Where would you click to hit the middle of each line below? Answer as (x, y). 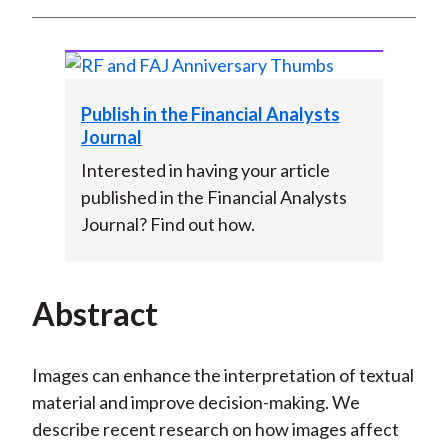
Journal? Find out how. (167, 223)
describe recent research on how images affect (215, 428)
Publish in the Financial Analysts (210, 113)
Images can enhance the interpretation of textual (222, 374)
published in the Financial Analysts (213, 196)
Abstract (94, 313)
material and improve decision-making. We (195, 401)
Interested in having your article (205, 169)
